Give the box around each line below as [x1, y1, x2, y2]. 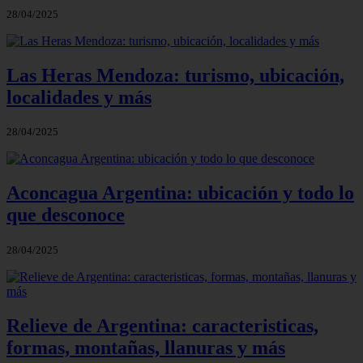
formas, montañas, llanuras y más [6, 337, 285, 359]
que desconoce [6, 204, 125, 226]
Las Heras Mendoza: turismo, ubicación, [6, 64, 344, 86]
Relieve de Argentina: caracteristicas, [6, 315, 318, 337]
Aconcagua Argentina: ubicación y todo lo [6, 182, 354, 204]
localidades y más [6, 86, 152, 108]
